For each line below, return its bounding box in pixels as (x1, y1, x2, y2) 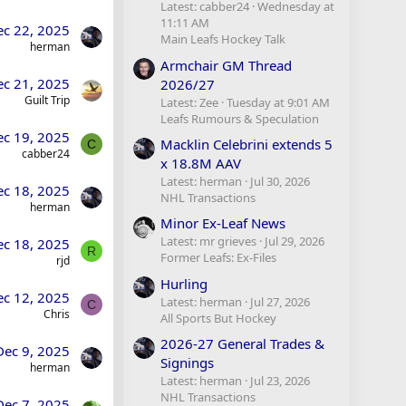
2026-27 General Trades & (160, 333, 324, 353)
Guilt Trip (24, 92, 70, 108)
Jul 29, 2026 (265, 233, 324, 250)
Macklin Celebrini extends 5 (160, 134, 333, 153)
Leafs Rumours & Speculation (160, 110, 319, 127)
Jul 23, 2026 (250, 372, 310, 389)
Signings (160, 353, 214, 372)
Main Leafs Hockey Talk (160, 31, 285, 48)
